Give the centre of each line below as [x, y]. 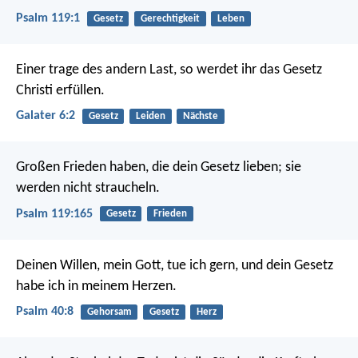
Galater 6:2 [46, 116]
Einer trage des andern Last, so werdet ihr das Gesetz [169, 70]
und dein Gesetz [286, 265]
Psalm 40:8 [45, 311]
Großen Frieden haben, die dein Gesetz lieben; [149, 168]
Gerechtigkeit [170, 18]
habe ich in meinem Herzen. [96, 286]
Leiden [150, 116]
